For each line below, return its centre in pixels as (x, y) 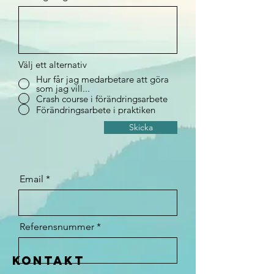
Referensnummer (57, 227)
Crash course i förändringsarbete (102, 98)
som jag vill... (63, 88)
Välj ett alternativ (53, 65)
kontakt (49, 261)
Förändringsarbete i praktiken (96, 109)
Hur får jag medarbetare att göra (102, 79)
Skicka (141, 127)
